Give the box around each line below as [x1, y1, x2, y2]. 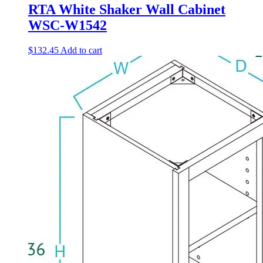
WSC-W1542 [28, 18, 107, 33]
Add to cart [60, 45, 102, 56]
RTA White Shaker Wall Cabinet [28, 2, 225, 18]
